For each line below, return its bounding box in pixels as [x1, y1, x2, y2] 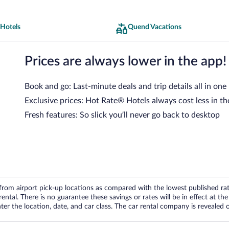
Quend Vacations [128, 24, 181, 31]
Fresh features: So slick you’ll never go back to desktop [25, 110, 220, 119]
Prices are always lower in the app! [25, 54, 226, 68]
